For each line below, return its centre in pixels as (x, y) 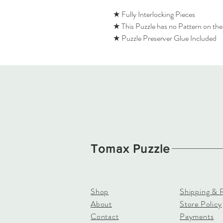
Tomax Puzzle (131, 149)
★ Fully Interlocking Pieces (154, 14)
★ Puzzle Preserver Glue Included (165, 38)
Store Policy (201, 204)
